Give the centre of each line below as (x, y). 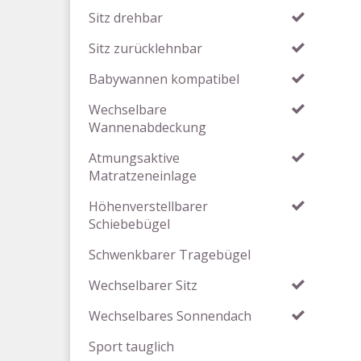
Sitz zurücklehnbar (145, 48)
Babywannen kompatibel (164, 79)
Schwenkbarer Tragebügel (170, 255)
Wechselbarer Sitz (143, 285)
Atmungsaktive (134, 158)
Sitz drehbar (126, 18)
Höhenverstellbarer (148, 206)
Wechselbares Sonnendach (170, 316)
